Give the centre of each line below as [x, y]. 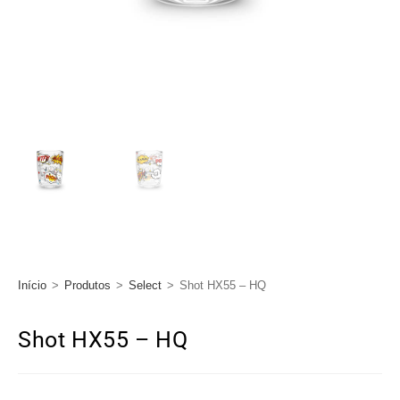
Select [145, 285]
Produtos [87, 285]
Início [32, 285]
